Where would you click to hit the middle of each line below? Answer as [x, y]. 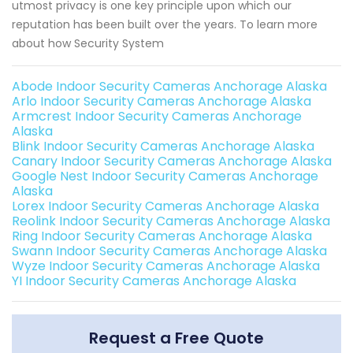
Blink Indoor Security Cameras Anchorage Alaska [163, 147]
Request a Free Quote [176, 338]
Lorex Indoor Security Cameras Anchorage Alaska [165, 206]
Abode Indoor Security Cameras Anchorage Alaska [169, 87]
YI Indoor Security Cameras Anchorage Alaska [154, 281]
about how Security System [88, 44]
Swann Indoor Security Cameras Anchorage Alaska [169, 251]
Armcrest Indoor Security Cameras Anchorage [157, 117]
